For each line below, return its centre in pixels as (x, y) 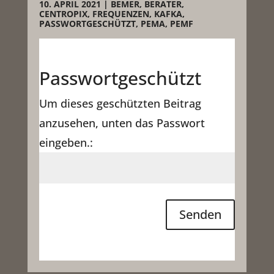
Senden (201, 214)
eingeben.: (66, 142)
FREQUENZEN (120, 13)
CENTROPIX (63, 13)
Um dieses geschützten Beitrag (120, 103)
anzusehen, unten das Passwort (122, 123)
